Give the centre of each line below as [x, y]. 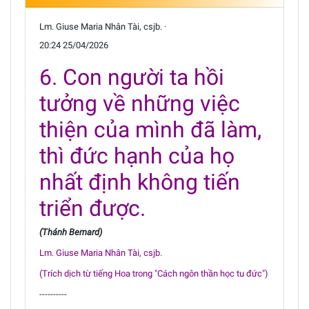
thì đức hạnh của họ [137, 156]
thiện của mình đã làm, [150, 129]
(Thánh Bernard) [71, 232]
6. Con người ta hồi [132, 77]
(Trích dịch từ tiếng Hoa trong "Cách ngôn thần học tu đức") [154, 273]
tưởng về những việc [140, 103]
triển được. [92, 208]
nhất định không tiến [140, 182]
